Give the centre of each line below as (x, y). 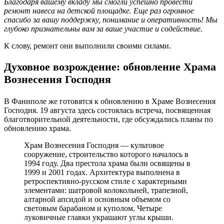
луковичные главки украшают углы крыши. (99, 217)
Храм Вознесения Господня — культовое (94, 145)
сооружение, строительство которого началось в (106, 154)
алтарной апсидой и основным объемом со (97, 199)
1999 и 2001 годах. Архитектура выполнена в (102, 172)
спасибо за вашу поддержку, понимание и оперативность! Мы (111, 19)
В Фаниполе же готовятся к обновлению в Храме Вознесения (110, 101)
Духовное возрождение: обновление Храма (110, 67)
